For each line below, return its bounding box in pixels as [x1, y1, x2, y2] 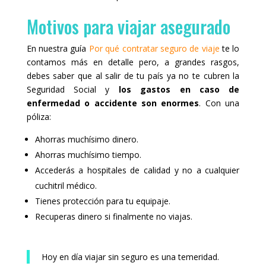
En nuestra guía [26, 42, 89, 54]
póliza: [26, 110, 51, 122]
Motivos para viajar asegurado [26, 12, 230, 40]
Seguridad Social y [26, 83, 119, 95]
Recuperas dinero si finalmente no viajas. [34, 210, 192, 222]
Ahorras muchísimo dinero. [34, 133, 138, 145]
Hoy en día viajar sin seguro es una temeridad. [41, 251, 219, 262]
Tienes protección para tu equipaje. [34, 195, 170, 207]
